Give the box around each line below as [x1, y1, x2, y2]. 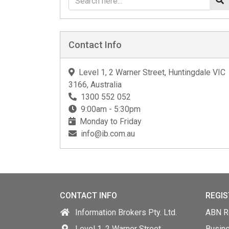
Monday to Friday [80, 117, 142, 126]
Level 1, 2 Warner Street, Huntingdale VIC [79, 67, 225, 77]
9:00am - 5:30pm [81, 104, 141, 114]
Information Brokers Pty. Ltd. [75, 208, 177, 217]
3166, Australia [68, 80, 122, 89]
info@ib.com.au [81, 129, 135, 139]
